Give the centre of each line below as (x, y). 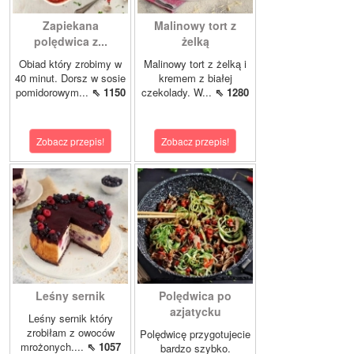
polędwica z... (70, 41)
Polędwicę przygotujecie (195, 334)
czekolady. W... (178, 92)
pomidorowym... (53, 92)
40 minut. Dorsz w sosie (70, 78)
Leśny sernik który (70, 318)
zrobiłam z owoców (70, 333)
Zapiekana (70, 26)
